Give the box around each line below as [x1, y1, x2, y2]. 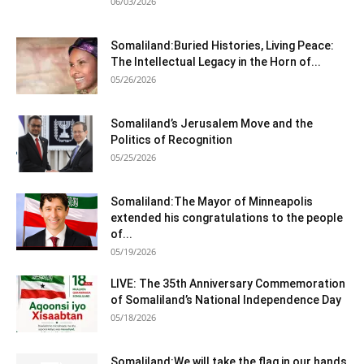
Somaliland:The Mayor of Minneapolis [110, 195, 313, 208]
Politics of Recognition [110, 133, 232, 146]
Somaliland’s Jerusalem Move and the [110, 117, 313, 130]
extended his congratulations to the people [110, 211, 343, 224]
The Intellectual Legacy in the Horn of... [110, 55, 321, 68]
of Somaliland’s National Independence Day [110, 293, 341, 306]
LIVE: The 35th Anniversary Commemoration [110, 277, 345, 290]
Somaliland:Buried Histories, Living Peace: [110, 39, 334, 52]
